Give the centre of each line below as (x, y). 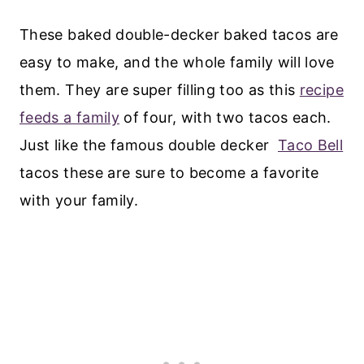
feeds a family (70, 118)
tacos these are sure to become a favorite (169, 173)
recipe (321, 90)
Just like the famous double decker (149, 145)
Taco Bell (310, 145)
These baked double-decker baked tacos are (179, 35)
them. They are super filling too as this (160, 90)
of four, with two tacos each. (225, 118)
